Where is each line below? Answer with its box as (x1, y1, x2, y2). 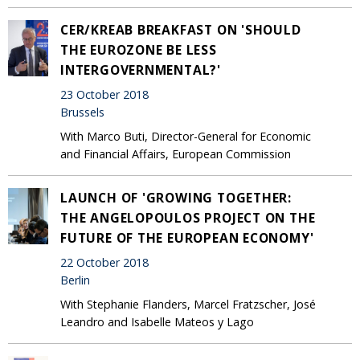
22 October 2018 (60, 255, 149, 271)
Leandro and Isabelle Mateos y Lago (60, 313, 254, 329)
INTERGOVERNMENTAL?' (60, 60, 221, 79)
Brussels (60, 104, 104, 121)
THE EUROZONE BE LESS (60, 40, 217, 59)
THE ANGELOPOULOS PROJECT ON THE (60, 208, 316, 227)
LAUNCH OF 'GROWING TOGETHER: (60, 188, 292, 207)
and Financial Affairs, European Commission (60, 145, 294, 162)
